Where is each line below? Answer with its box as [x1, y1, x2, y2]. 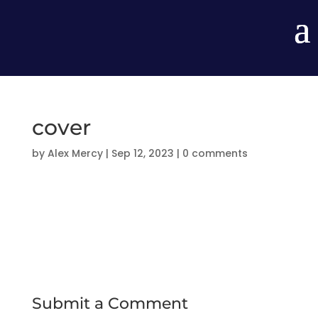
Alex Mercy [47, 146, 103, 160]
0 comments [182, 146, 248, 160]
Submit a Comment [31, 294, 188, 313]
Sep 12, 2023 [111, 146, 174, 160]
